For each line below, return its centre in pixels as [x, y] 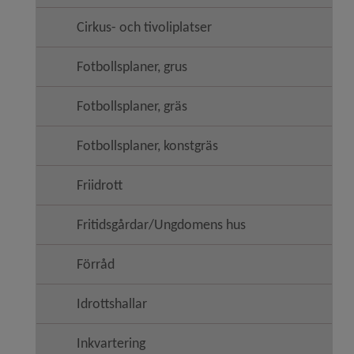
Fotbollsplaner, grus [132, 66]
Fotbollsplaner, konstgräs [147, 145]
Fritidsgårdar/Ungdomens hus [161, 224]
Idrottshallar [112, 303]
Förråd [96, 264]
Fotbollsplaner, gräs [132, 106]
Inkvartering [111, 343]
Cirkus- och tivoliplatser [144, 27]
